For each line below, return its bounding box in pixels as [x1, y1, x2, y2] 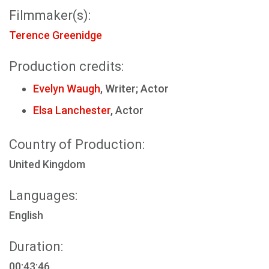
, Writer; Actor [100, 82, 169, 95]
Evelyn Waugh [33, 82, 100, 95]
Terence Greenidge [9, 29, 102, 41]
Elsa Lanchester [33, 104, 110, 116]
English [9, 209, 43, 222]
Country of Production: [9, 137, 145, 152]
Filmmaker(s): [9, 8, 91, 23]
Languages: [9, 188, 77, 203]
